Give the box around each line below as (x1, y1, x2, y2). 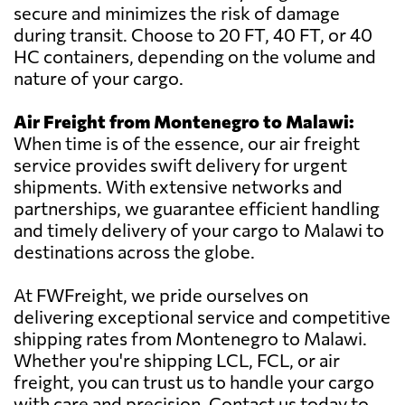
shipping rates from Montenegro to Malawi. (14, 327, 367, 350)
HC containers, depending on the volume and (14, 45, 376, 68)
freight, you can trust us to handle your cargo (14, 371, 374, 393)
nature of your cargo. (14, 67, 184, 89)
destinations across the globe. (14, 240, 255, 263)
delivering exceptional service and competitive (14, 306, 391, 328)
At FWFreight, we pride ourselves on (14, 284, 308, 306)
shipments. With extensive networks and (14, 175, 343, 198)
